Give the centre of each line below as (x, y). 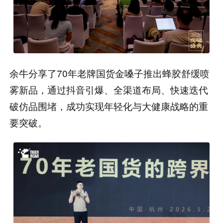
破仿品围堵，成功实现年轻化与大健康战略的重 (109, 106)
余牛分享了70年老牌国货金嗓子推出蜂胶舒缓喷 (110, 73)
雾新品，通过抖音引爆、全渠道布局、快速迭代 (109, 90)
